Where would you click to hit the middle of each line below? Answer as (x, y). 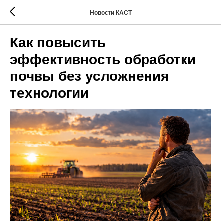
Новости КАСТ (110, 13)
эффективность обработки (103, 59)
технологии (49, 93)
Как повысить (58, 43)
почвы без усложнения (89, 76)
